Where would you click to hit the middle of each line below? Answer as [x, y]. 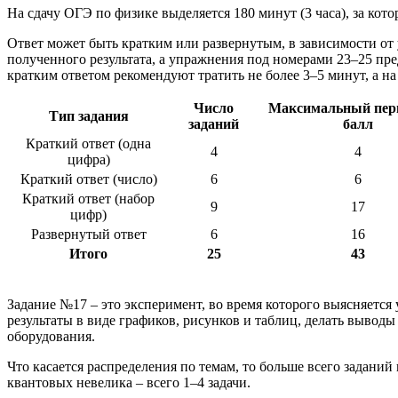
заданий [214, 123]
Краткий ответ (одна [88, 143]
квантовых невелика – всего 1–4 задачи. [129, 382]
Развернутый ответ [88, 234]
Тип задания [88, 115]
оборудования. [51, 336]
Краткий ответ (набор [88, 198]
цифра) [88, 159]
